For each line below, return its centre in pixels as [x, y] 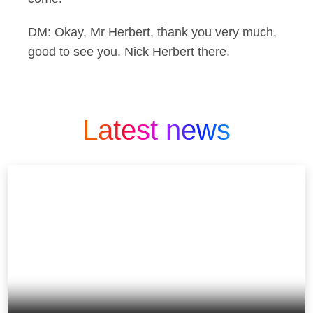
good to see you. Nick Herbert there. [129, 52]
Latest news [156, 130]
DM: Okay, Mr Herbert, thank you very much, [152, 32]
